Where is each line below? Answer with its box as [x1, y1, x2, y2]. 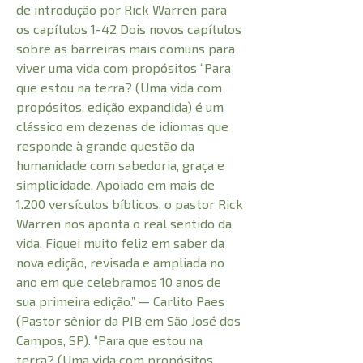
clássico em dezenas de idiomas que [16, 118, 228, 135]
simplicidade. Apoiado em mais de [16, 177, 215, 193]
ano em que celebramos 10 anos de [16, 274, 221, 290]
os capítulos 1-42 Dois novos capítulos [16, 21, 241, 37]
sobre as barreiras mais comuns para [16, 41, 235, 57]
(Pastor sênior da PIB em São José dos [16, 313, 241, 329]
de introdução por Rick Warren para [16, 2, 227, 18]
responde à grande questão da [16, 138, 194, 154]
